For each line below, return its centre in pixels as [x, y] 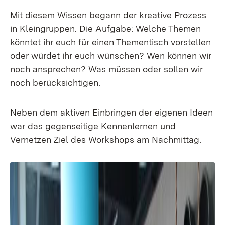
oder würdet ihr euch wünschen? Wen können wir [111, 55]
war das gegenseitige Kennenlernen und [93, 126]
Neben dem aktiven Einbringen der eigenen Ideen [111, 112]
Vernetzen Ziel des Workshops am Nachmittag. [106, 139]
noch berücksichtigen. [55, 83]
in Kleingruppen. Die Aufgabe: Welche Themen [105, 28]
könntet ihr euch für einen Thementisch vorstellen [110, 42]
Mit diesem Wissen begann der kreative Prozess [108, 15]
